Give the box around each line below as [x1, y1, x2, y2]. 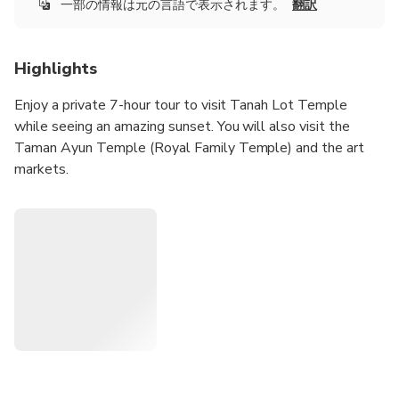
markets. [14, 159, 69, 180]
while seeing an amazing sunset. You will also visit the [14, 117, 351, 137]
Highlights [14, 58, 97, 80]
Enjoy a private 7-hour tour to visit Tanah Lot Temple [14, 95, 348, 116]
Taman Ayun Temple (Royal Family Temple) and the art [14, 138, 365, 159]
